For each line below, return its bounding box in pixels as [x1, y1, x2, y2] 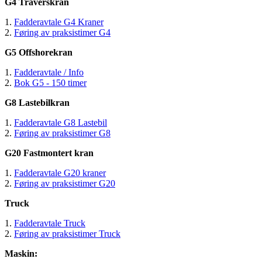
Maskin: [5, 248, 37, 258]
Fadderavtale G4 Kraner [14, 16, 104, 27]
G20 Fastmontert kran [5, 147, 94, 158]
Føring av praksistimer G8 [14, 127, 111, 138]
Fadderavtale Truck [14, 218, 85, 228]
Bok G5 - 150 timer [14, 77, 87, 88]
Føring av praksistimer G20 [14, 178, 115, 188]
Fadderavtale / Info [14, 67, 84, 77]
